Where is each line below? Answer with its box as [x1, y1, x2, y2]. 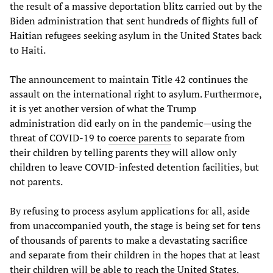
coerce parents [108, 130, 171, 144]
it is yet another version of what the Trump [10, 101, 196, 115]
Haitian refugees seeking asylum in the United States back [10, 28, 261, 42]
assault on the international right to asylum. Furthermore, [10, 87, 261, 101]
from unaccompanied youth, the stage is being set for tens [10, 218, 261, 232]
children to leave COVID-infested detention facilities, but [10, 160, 259, 174]
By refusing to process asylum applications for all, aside [10, 204, 250, 218]
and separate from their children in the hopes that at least [10, 247, 260, 261]
